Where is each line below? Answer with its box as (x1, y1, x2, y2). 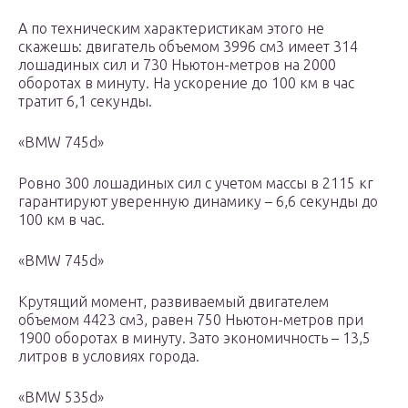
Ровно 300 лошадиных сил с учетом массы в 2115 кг (18, 175, 373, 192)
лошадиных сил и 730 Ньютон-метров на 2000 (18, 56, 336, 74)
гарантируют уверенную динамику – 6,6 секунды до (18, 193, 378, 210)
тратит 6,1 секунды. (18, 93, 152, 110)
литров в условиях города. (18, 348, 199, 365)
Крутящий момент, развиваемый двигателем (18, 293, 329, 311)
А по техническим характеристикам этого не (18, 20, 324, 37)
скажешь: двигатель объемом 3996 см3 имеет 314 (18, 38, 358, 56)
